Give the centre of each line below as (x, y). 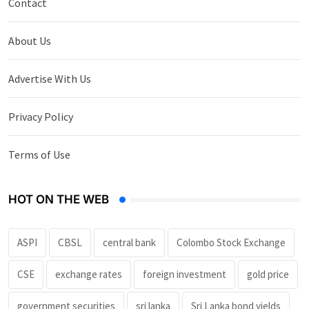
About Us (30, 41)
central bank (129, 243)
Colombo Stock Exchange (231, 243)
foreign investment (185, 275)
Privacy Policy (41, 117)
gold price (268, 275)
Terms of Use (39, 155)
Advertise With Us (50, 79)
